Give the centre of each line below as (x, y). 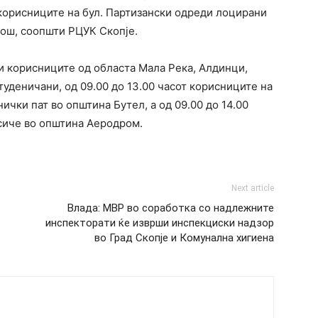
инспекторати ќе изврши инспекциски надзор (160, 223)
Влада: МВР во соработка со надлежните (171, 208)
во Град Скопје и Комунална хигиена (184, 238)
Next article (253, 188)
